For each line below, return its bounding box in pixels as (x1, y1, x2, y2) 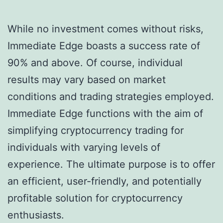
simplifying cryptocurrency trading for (7, 124, 184, 137)
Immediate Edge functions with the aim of (7, 108, 203, 120)
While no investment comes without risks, (7, 23, 204, 35)
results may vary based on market (7, 74, 166, 86)
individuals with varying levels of (7, 141, 160, 154)
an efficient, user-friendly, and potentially (7, 175, 202, 188)
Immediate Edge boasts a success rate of (7, 40, 200, 52)
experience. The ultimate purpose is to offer (7, 158, 215, 171)
